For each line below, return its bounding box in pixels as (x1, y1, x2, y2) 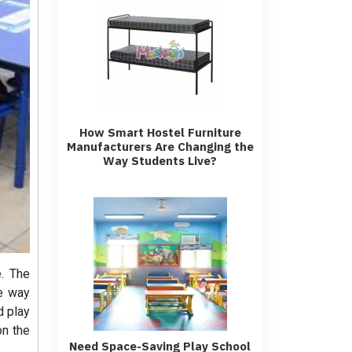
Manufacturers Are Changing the (66, 139, 254, 154)
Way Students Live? (103, 153, 217, 168)
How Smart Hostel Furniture (79, 125, 241, 140)
